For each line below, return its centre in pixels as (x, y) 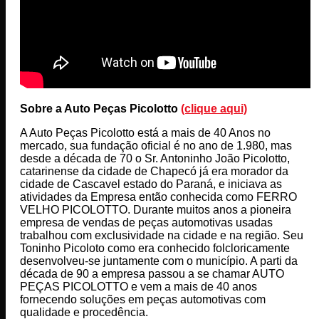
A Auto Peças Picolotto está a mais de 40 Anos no (145, 132)
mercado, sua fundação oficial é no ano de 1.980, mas (156, 145)
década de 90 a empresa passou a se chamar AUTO (152, 273)
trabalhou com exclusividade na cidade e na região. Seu (162, 235)
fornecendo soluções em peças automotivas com (143, 299)
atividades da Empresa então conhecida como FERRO (158, 197)
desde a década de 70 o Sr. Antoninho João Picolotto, (155, 158)
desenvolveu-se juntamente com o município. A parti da (159, 261)
